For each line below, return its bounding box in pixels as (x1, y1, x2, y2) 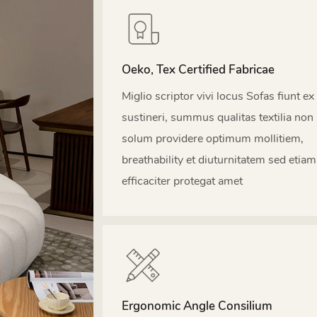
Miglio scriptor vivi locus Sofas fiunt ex (122, 88, 315, 104)
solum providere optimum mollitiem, (122, 130, 304, 146)
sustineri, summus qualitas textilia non (122, 109, 314, 125)
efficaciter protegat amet (122, 173, 243, 189)
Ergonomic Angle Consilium (122, 298, 273, 315)
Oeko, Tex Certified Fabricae (122, 62, 275, 79)
